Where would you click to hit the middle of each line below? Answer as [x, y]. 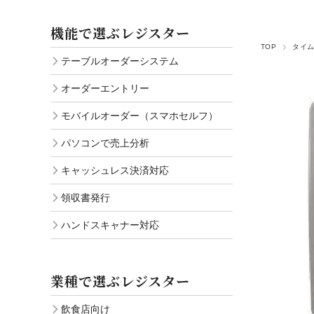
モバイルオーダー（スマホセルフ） [139, 115]
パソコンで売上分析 [105, 143]
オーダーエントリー [105, 88]
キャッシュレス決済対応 [115, 170]
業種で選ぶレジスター [120, 280]
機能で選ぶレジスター [120, 32]
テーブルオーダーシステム [120, 61]
